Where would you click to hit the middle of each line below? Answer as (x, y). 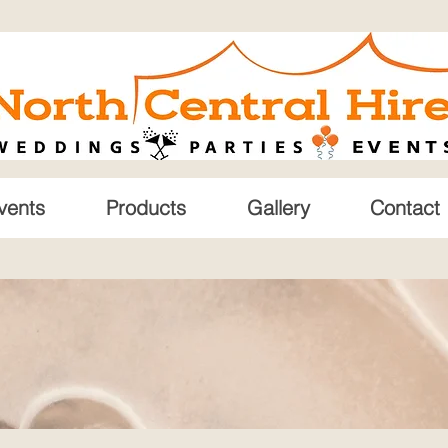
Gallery (278, 207)
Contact (404, 207)
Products (146, 207)
